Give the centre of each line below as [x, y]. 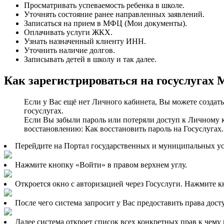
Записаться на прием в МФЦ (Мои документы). [105, 23]
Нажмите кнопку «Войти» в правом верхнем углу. [101, 165]
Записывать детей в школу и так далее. [90, 59]
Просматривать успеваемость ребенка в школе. [104, 5]
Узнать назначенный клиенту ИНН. [85, 41]
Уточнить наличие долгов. [69, 50]
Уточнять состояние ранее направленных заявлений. [114, 14]
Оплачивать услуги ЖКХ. [68, 32]
